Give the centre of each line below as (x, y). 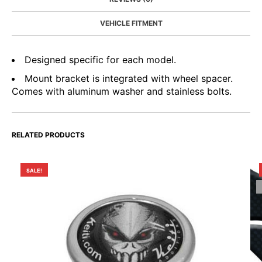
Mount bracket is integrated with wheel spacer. (129, 79)
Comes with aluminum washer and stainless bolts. (122, 92)
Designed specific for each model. (100, 60)
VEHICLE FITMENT (131, 23)
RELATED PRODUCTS (48, 135)
